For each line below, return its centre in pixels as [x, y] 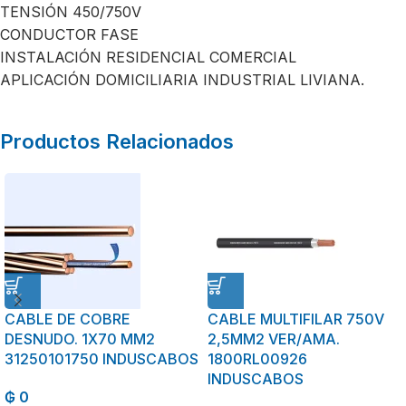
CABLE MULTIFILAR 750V [296, 319]
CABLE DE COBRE [68, 319]
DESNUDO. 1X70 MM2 [80, 339]
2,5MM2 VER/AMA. [274, 339]
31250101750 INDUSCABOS [101, 359]
